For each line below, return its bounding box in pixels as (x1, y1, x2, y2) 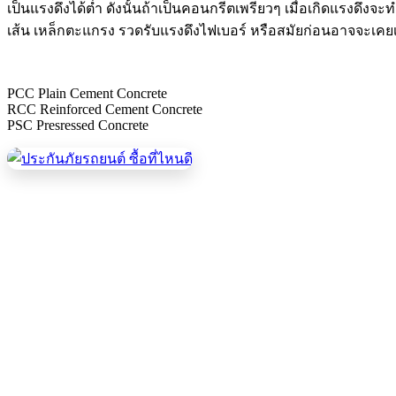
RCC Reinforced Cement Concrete (7, 101, 202, 117)
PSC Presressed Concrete (7, 117, 148, 133)
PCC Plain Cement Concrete (7, 85, 167, 101)
